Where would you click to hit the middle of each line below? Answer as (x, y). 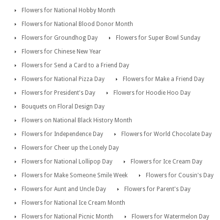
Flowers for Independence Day (62, 134)
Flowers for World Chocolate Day (166, 134)
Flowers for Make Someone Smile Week (75, 176)
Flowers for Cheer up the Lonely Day (70, 148)
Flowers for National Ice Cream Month (73, 203)
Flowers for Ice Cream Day (166, 162)
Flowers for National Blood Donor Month (77, 24)
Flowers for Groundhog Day (60, 38)
